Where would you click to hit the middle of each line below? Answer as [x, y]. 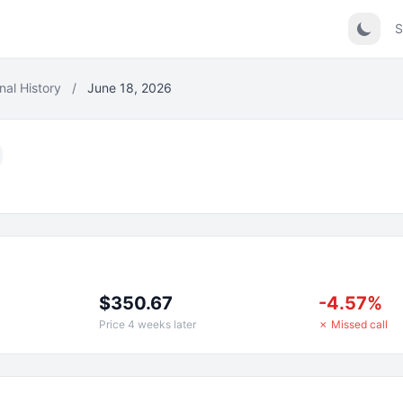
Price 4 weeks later [147, 324]
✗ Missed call [354, 324]
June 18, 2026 [130, 88]
